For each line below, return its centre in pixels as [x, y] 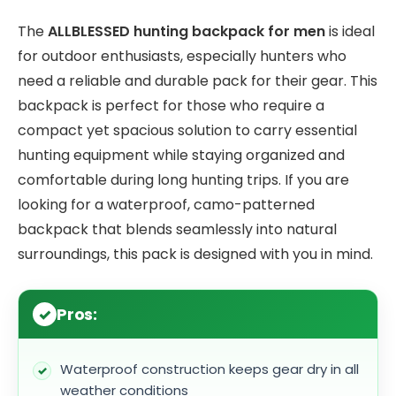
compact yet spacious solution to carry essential [187, 131]
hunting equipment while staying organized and [181, 156]
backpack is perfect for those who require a [171, 106]
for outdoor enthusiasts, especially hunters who [182, 57]
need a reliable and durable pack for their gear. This [198, 81]
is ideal [350, 32]
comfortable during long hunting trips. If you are [183, 180]
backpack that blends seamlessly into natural [177, 230]
